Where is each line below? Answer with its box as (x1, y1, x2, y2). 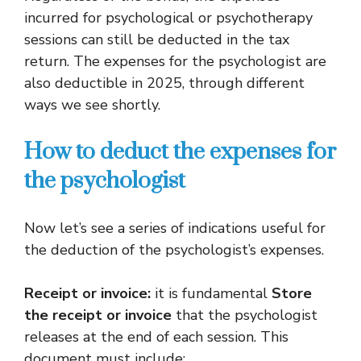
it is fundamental (151, 284, 272, 303)
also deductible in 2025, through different (24, 73, 305, 93)
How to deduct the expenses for (24, 138, 336, 166)
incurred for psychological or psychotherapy (24, 8, 313, 27)
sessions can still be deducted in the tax (24, 30, 289, 49)
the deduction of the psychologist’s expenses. (24, 240, 324, 259)
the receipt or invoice (24, 305, 172, 325)
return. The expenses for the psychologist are (24, 52, 326, 71)
